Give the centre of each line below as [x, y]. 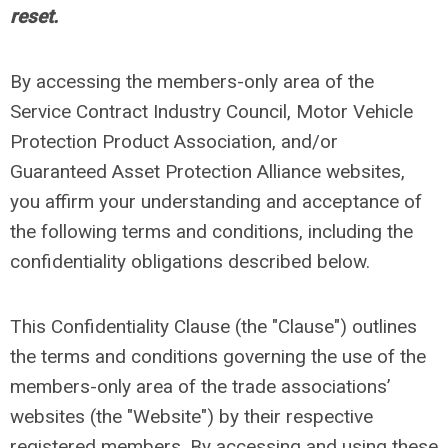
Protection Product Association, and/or [174, 141]
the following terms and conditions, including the [211, 231]
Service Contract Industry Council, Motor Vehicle [211, 111]
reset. [34, 16]
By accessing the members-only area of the [192, 81]
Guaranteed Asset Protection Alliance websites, [207, 171]
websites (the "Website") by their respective [191, 416]
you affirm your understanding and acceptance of [216, 201]
